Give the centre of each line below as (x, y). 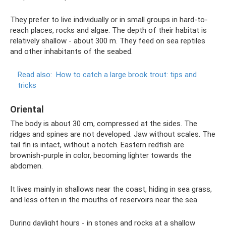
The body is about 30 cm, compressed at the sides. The (104, 124)
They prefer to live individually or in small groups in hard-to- (109, 20)
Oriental (27, 109)
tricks (27, 85)
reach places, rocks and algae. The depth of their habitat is (108, 30)
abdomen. (26, 166)
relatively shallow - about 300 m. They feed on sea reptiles (108, 41)
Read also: (35, 75)
